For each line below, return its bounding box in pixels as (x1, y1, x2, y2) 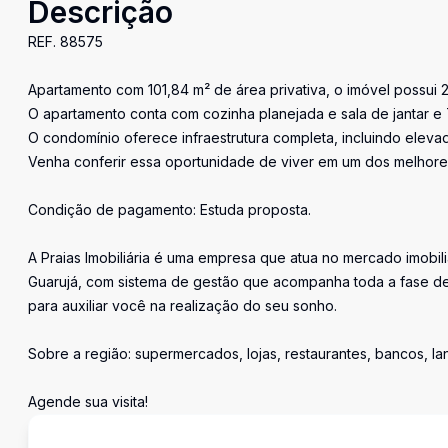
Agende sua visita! (28, 393, 148, 410)
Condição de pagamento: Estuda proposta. (28, 201, 311, 218)
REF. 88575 (28, 33, 103, 50)
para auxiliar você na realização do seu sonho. (28, 297, 337, 314)
